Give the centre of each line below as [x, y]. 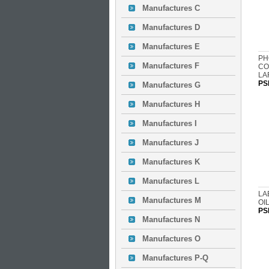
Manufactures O [171, 239]
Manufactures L [171, 181]
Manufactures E [171, 47]
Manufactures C [171, 8]
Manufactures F [171, 66]
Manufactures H [171, 104]
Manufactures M [172, 200]
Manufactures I [170, 123]
